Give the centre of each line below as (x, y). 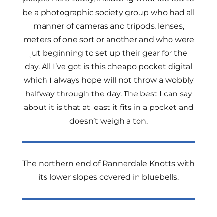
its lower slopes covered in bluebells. (108, 177)
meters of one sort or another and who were (108, 39)
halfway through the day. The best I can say (108, 94)
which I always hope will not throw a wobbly (108, 80)
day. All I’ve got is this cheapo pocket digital (108, 67)
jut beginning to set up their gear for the (108, 53)
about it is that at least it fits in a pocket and (108, 107)
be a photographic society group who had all (108, 12)
